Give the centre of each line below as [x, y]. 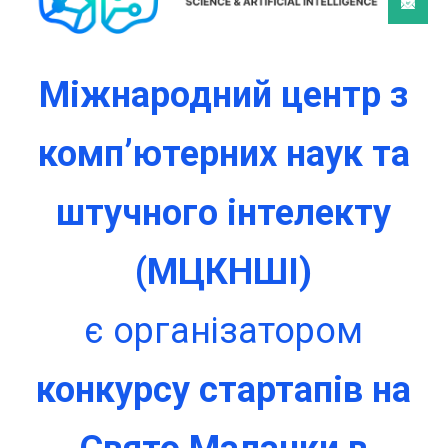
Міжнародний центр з [224, 94]
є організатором [224, 330]
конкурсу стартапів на [224, 389]
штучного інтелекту [224, 212]
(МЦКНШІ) [224, 271]
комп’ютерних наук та [223, 153]
